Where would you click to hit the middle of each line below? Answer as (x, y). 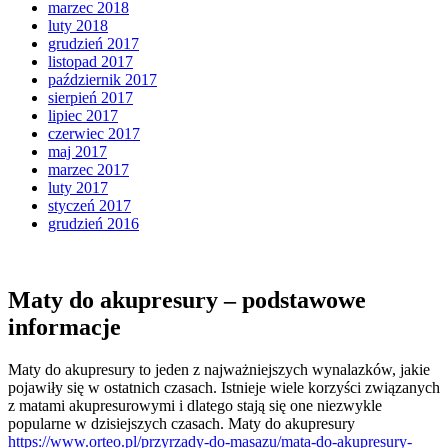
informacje (64, 327)
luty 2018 (78, 26)
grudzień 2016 (93, 224)
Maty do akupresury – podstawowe (187, 300)
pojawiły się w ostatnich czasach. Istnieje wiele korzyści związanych (224, 388)
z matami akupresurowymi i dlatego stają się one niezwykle (195, 406)
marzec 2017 (88, 170)
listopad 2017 (90, 62)
